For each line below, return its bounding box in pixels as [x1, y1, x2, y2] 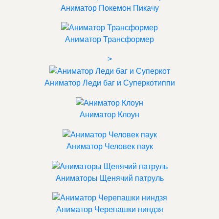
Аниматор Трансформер [65, 35, 154, 44]
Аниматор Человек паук [66, 142, 153, 151]
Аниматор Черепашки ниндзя [56, 205, 163, 214]
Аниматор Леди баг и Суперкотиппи [44, 79, 175, 88]
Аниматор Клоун [80, 110, 139, 119]
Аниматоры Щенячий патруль [55, 174, 164, 182]
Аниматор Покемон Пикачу [60, 3, 159, 12]
